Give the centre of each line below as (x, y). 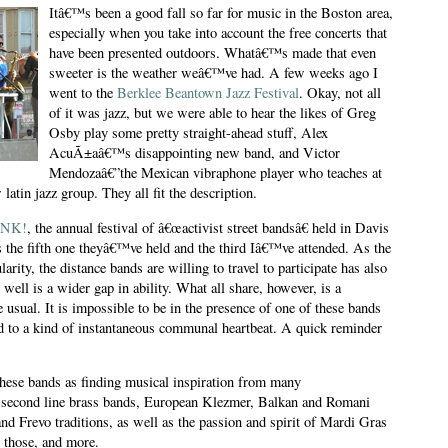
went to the (83, 93)
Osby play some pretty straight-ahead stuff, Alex (188, 133)
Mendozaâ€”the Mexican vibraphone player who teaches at (215, 173)
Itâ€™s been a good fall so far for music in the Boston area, (221, 13)
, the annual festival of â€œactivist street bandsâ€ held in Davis (208, 227)
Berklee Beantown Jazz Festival (208, 93)
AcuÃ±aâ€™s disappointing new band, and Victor (194, 153)
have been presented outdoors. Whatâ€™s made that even (212, 53)
